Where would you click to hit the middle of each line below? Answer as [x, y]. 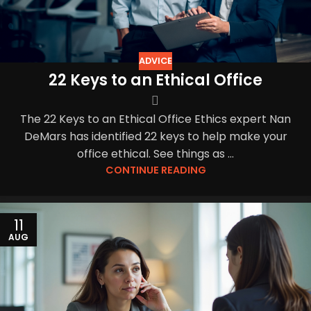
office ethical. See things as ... [155, 154]
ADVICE [155, 61]
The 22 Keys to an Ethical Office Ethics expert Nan [155, 119]
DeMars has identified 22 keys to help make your [155, 137]
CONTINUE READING [155, 170]
